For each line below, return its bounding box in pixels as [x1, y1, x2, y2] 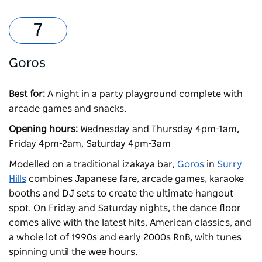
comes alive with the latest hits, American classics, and [9, 218, 251, 227]
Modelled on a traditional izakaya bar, [9, 159, 177, 169]
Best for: [9, 89, 47, 99]
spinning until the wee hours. [9, 247, 140, 257]
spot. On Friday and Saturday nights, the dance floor [9, 203, 241, 213]
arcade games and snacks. [9, 104, 129, 113]
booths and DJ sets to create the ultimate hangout [9, 188, 233, 198]
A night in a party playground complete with [47, 89, 243, 99]
